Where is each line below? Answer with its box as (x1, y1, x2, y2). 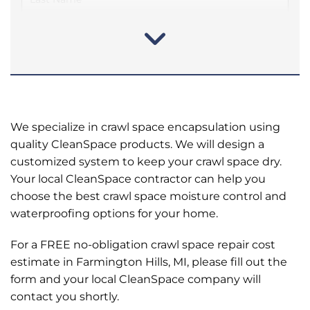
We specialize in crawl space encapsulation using (10, 120, 280, 134)
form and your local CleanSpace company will (10, 272, 261, 286)
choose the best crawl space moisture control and (10, 189, 286, 203)
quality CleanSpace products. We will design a (10, 137, 264, 151)
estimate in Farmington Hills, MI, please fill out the (10, 255, 287, 268)
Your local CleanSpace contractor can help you (10, 172, 266, 185)
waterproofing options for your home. (10, 206, 218, 220)
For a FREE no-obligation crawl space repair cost (10, 237, 275, 251)
